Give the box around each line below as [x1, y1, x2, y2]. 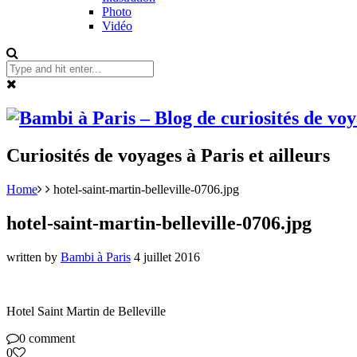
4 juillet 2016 [134, 249, 200, 264]
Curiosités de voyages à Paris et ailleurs [6, 144, 330, 166]
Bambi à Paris [61, 249, 131, 264]
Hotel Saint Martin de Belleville [6, 304, 166, 318]
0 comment [19, 331, 75, 345]
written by [6, 249, 61, 264]
